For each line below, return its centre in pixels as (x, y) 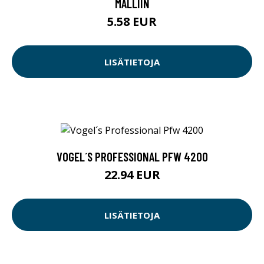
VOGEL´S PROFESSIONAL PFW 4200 (132, 157)
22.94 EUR (132, 175)
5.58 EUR (132, 22)
